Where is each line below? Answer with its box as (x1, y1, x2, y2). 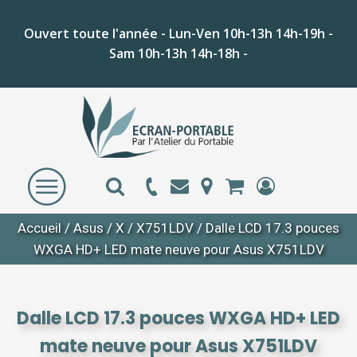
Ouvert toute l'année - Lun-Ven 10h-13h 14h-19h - (24, 25, 333, 42)
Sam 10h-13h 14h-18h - (109, 45, 248, 62)
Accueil (18, 220, 61, 236)
